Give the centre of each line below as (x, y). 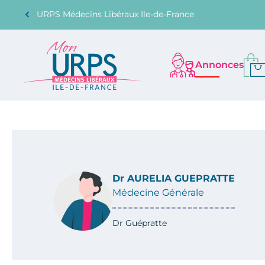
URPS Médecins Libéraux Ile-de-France (115, 14)
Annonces (219, 65)
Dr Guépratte (140, 223)
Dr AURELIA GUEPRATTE (174, 178)
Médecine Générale (158, 193)
